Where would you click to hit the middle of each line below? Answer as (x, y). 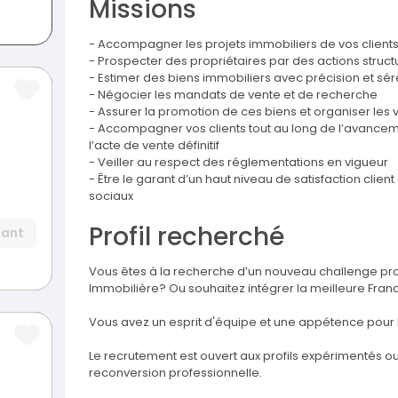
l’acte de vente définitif (154, 146)
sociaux (111, 196)
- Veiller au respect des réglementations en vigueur (239, 163)
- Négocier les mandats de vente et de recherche (233, 95)
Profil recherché (187, 237)
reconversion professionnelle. (175, 373)
